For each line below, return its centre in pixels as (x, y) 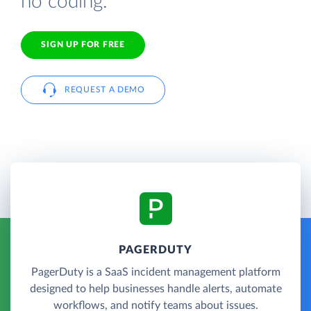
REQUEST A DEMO (105, 89)
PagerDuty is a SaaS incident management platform (155, 272)
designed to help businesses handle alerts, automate (155, 288)
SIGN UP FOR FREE (83, 45)
